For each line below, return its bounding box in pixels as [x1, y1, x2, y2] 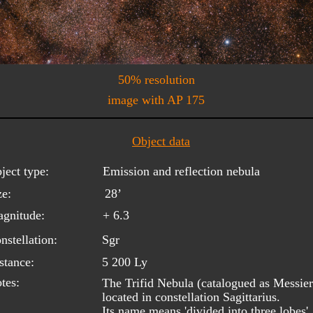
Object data [132, 133, 190, 148]
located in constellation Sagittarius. [102, 289, 284, 304]
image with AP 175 [108, 92, 205, 107]
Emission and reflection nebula [103, 163, 260, 178]
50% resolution [118, 72, 195, 87]
